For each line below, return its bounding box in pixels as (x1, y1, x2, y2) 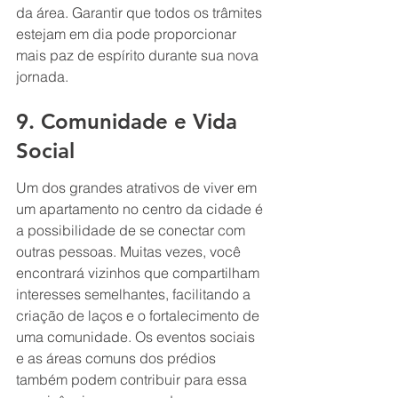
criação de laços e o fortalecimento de (16, 306, 263, 324)
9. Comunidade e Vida (16, 108, 243, 135)
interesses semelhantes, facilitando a (16, 284, 254, 303)
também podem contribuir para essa (16, 370, 251, 388)
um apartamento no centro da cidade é (16, 199, 267, 218)
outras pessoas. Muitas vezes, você (16, 242, 244, 260)
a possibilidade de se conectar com (16, 220, 249, 239)
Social (16, 138, 75, 164)
